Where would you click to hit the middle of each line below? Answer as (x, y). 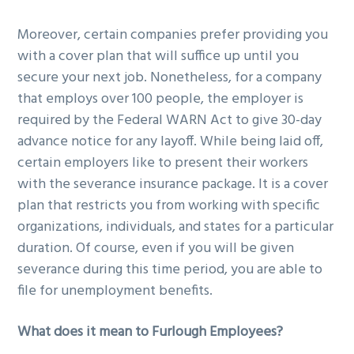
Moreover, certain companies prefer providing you (173, 35)
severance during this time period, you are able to (170, 269)
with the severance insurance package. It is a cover (173, 184)
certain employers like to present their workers (163, 163)
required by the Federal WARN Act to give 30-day (170, 120)
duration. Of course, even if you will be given (156, 248)
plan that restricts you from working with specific (169, 205)
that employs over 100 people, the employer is (161, 99)
